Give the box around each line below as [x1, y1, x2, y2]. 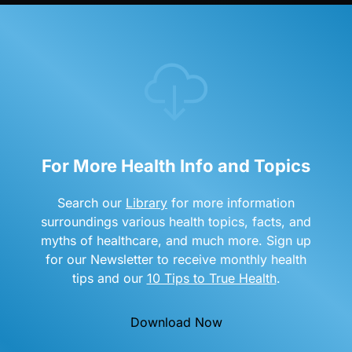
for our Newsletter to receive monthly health [46, 251, 306, 268]
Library [126, 195, 167, 211]
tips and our [71, 270, 147, 287]
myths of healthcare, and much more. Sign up [41, 233, 311, 249]
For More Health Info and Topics [42, 156, 310, 177]
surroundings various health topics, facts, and [41, 214, 311, 230]
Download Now [130, 314, 222, 331]
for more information [167, 195, 295, 211]
